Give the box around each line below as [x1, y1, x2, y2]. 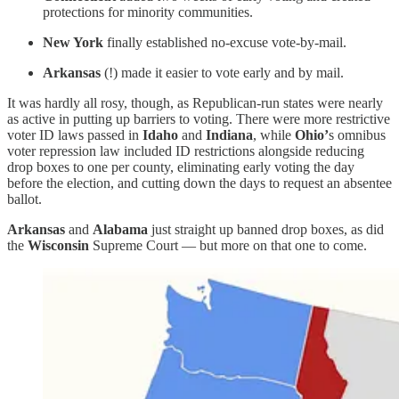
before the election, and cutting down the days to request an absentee [7, 175, 392, 191]
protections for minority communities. [43, 4, 253, 20]
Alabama [93, 222, 148, 238]
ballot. [7, 191, 42, 208]
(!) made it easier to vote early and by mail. [101, 65, 344, 81]
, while [253, 127, 295, 143]
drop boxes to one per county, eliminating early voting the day [7, 159, 354, 175]
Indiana [206, 127, 253, 143]
